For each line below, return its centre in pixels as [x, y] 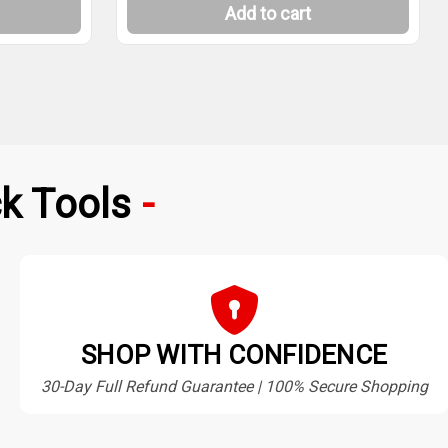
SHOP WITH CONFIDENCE [234, 355]
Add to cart [268, 14]
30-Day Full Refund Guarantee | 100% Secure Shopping [234, 387]
